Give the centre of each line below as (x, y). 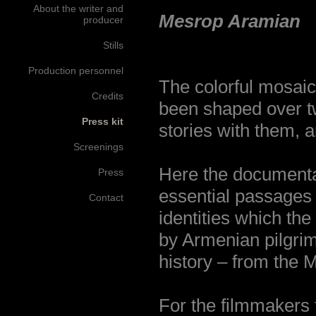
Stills (113, 45)
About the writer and (78, 8)
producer (103, 20)
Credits (108, 96)
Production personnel (76, 71)
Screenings (98, 147)
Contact (106, 197)
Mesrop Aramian (230, 21)
